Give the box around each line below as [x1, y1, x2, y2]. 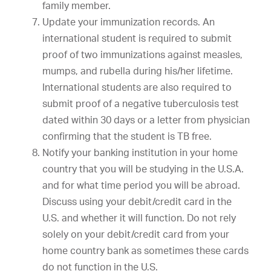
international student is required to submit [42, 32, 232, 44]
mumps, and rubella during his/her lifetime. [42, 65, 233, 77]
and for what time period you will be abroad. [42, 179, 240, 191]
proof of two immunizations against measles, [42, 48, 243, 60]
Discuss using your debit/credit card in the [42, 195, 232, 207]
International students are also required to [42, 81, 232, 93]
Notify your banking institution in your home [42, 146, 238, 158]
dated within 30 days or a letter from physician [42, 114, 250, 126]
